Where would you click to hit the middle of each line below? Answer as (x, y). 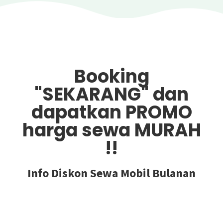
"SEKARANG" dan (111, 94)
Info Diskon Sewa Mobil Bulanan (111, 173)
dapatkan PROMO (111, 112)
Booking (111, 76)
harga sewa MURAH (111, 130)
